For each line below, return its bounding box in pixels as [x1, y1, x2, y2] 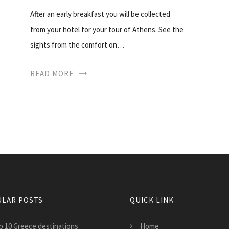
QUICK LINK [130, 195, 174, 205]
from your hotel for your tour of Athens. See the [30, 24, 184, 34]
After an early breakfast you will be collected [30, 9, 170, 19]
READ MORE [30, 68, 74, 78]
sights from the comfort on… [30, 39, 124, 50]
